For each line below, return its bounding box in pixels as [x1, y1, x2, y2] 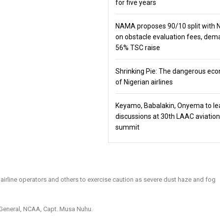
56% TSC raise [115, 44, 160, 52]
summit [115, 123, 141, 131]
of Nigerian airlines [115, 78, 173, 86]
